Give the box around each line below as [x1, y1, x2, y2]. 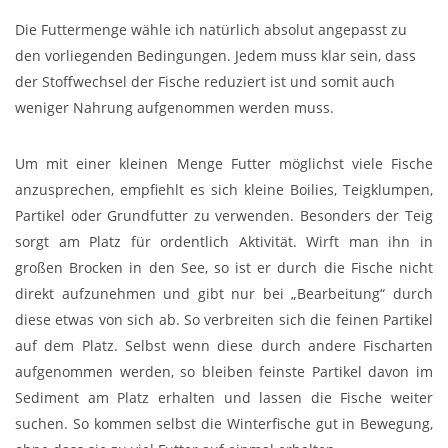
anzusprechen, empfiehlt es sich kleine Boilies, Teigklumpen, [15, 180, 433, 200]
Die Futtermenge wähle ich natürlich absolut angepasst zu [15, 20, 407, 40]
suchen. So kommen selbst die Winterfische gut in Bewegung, [15, 414, 433, 434]
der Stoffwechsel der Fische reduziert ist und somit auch [15, 72, 395, 92]
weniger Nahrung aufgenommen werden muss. [15, 98, 334, 118]
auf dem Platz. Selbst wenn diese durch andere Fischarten [15, 336, 433, 356]
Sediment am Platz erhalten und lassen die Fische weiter [15, 388, 433, 408]
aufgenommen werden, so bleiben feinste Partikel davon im [15, 362, 433, 382]
